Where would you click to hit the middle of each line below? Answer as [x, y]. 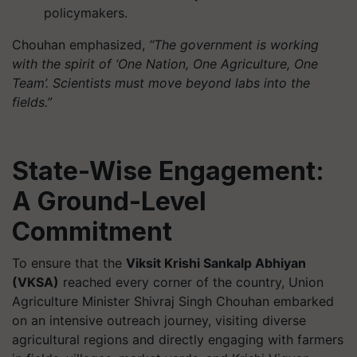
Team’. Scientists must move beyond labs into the [161, 83]
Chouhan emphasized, [80, 45]
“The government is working [234, 45]
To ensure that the [69, 263]
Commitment [92, 231]
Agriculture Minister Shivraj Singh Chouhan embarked [173, 301]
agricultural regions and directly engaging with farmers [178, 339]
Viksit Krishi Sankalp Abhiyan [216, 263]
